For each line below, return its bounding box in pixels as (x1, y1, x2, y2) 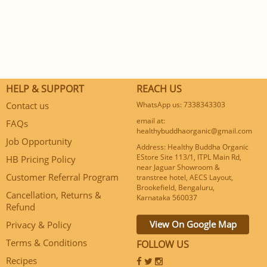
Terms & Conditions (6, 237, 87, 249)
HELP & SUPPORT (6, 82, 84, 95)
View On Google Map (149, 218, 237, 230)
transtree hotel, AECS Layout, (136, 172, 233, 182)
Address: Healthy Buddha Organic (136, 142, 249, 152)
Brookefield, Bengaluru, (136, 182, 215, 193)
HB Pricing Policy (6, 153, 76, 165)
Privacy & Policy (6, 219, 72, 231)
